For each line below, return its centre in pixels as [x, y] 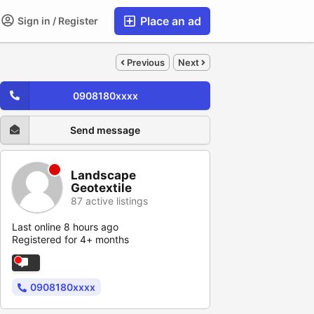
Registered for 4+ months [70, 239]
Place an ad [169, 21]
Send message [105, 130]
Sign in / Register [57, 21]
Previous [145, 62]
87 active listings [109, 200]
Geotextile [101, 187]
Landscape [103, 175]
